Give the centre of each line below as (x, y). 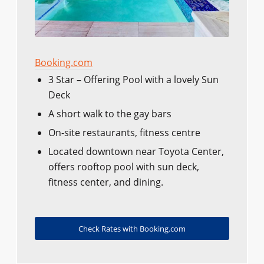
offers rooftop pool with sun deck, (123, 167)
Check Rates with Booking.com (132, 229)
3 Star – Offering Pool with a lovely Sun (133, 80)
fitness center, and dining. (105, 182)
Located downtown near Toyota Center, (136, 152)
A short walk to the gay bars (110, 114)
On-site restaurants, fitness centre (124, 133)
